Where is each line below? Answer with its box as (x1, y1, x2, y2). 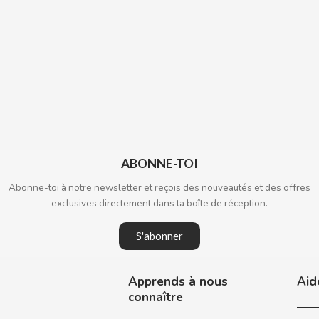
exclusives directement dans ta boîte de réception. (51, 197, 268, 210)
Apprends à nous (128, 273, 229, 290)
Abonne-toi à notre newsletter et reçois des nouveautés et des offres (9, 181, 310, 194)
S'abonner (136, 229, 183, 242)
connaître (128, 289, 184, 305)
